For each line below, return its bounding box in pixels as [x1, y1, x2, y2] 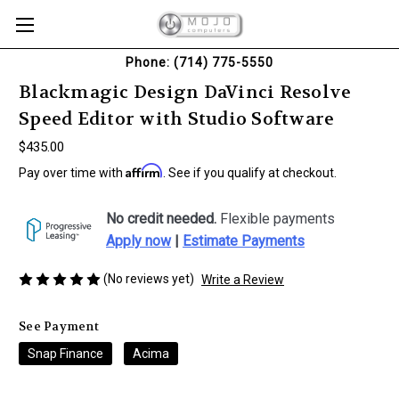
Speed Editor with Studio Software [19, 108, 335, 131]
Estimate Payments [183, 232, 305, 249]
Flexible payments [216, 210, 335, 227]
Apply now [106, 232, 171, 249]
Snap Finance [28, 346, 103, 361]
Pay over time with [19, 166, 126, 180]
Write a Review [200, 272, 284, 287]
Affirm [126, 163, 163, 178]
